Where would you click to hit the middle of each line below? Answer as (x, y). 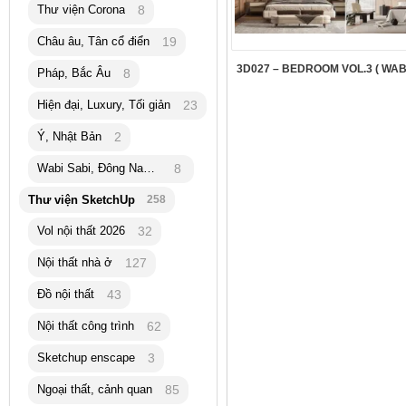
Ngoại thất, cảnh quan (95, 390)
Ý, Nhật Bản (69, 137)
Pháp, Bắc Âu (74, 73)
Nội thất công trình (86, 326)
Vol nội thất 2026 (81, 231)
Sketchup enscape (86, 358)
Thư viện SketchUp (82, 200)
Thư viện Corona (81, 10)
